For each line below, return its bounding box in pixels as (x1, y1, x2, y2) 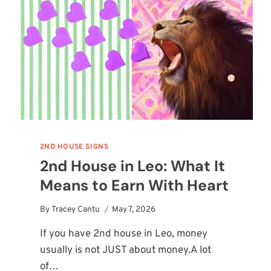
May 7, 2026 (111, 204, 155, 215)
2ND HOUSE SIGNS (39, 142, 109, 152)
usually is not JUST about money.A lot (39, 244, 211, 258)
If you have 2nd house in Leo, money (39, 227, 207, 241)
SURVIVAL (90, 4, 133, 15)
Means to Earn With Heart (39, 175, 229, 195)
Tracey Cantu (51, 204, 100, 215)
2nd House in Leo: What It (39, 155, 225, 176)
